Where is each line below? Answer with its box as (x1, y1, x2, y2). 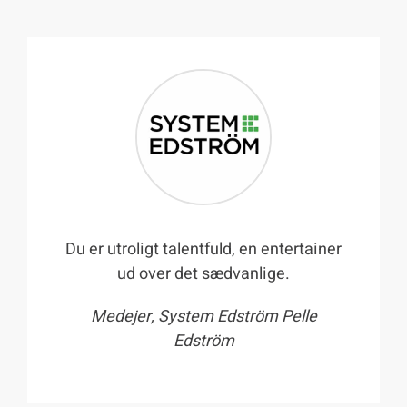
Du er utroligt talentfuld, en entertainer (65, 237, 342, 263)
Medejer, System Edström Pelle (90, 304, 317, 330)
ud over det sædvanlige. (117, 262, 290, 287)
